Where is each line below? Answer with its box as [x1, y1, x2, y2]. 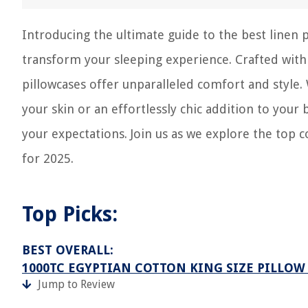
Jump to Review [38, 278, 115, 291]
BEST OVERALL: [22, 243, 113, 257]
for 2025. [22, 151, 74, 166]
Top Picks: [22, 202, 118, 226]
